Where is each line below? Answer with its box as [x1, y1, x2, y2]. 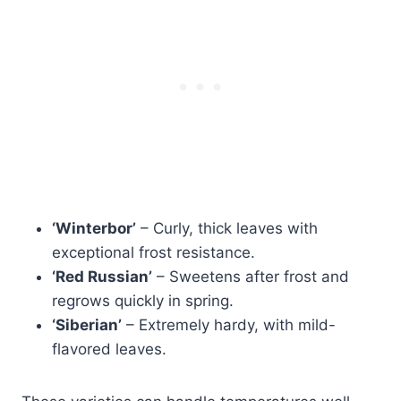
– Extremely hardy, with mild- [122, 315, 336, 334]
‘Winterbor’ [52, 218, 136, 237]
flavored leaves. [52, 339, 166, 358]
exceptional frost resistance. [52, 243, 255, 261]
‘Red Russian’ [52, 267, 152, 286]
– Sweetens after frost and [152, 267, 349, 286]
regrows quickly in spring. [52, 291, 234, 310]
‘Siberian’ [52, 315, 122, 334]
